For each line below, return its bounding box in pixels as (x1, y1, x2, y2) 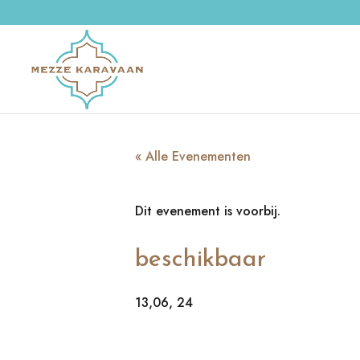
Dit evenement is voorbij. (135, 202, 280, 220)
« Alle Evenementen (135, 147, 251, 166)
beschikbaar (135, 247, 266, 272)
